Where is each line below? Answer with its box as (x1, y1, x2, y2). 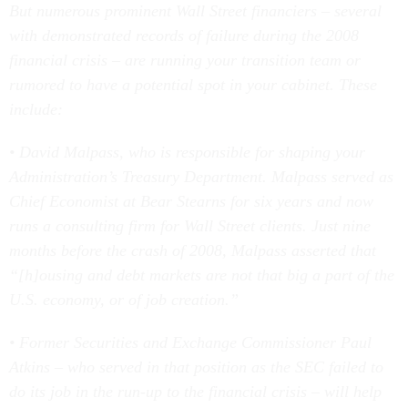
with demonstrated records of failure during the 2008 (9, 26, 359, 45)
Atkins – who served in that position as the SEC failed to (9, 358, 383, 376)
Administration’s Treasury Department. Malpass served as (9, 168, 393, 186)
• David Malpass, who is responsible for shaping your (9, 143, 365, 161)
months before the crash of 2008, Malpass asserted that (9, 241, 376, 260)
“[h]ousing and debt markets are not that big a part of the (9, 266, 394, 284)
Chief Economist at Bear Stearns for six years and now (9, 192, 373, 210)
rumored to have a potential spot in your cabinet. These (9, 76, 377, 94)
